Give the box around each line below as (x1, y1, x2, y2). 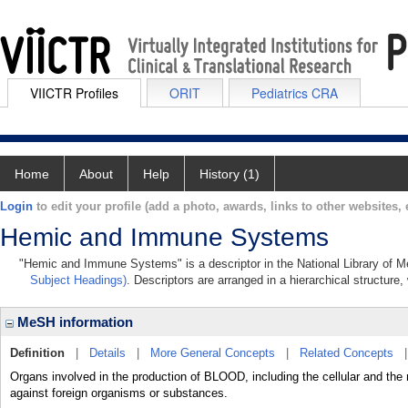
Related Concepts (300, 346, 393, 360)
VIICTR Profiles (30, 84, 118, 102)
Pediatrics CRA (251, 84, 338, 102)
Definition (10, 346, 65, 360)
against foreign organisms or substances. (10, 386, 228, 400)
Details (89, 346, 126, 360)
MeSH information (14, 314, 133, 330)
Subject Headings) (30, 273, 127, 287)
